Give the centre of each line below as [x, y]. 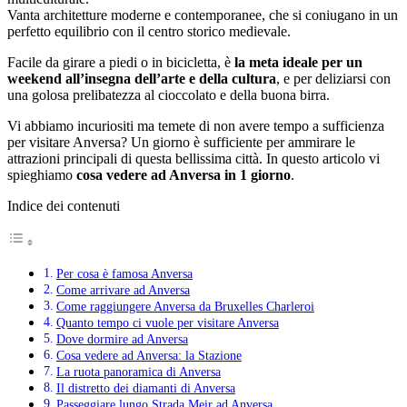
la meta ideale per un [298, 62]
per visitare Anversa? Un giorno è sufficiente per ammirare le [181, 142]
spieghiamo [42, 174]
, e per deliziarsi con [333, 78]
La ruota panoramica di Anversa [138, 371]
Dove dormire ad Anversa [122, 338]
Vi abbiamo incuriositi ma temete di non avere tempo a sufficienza [196, 125]
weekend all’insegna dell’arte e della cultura [142, 78]
